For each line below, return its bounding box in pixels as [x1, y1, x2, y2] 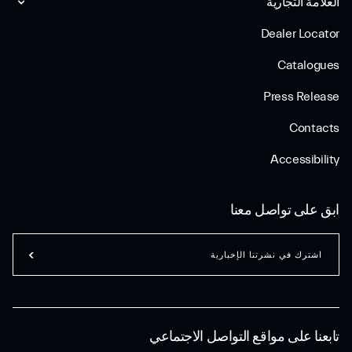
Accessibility [270, 152, 339, 167]
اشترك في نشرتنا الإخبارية [211, 249, 322, 260]
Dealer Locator [260, 27, 339, 41]
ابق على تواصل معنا [230, 202, 339, 218]
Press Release [263, 90, 339, 104]
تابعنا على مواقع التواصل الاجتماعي [149, 328, 339, 345]
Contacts [289, 121, 339, 135]
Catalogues [277, 58, 339, 72]
